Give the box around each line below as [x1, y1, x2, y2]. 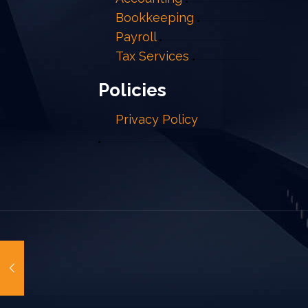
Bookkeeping [115, 10, 194, 25]
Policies [98, 80, 166, 100]
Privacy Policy [115, 112, 198, 126]
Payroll [115, 30, 156, 44]
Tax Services [115, 49, 192, 63]
